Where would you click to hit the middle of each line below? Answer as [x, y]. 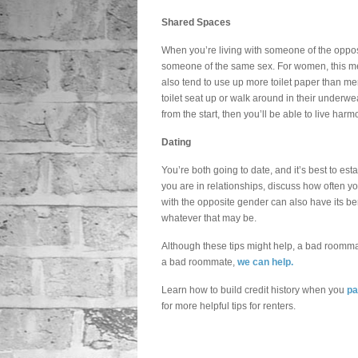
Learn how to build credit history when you [254, 290]
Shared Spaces [196, 22]
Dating [176, 142]
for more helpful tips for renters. [229, 306]
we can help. [265, 262]
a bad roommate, [199, 262]
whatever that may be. [209, 218]
